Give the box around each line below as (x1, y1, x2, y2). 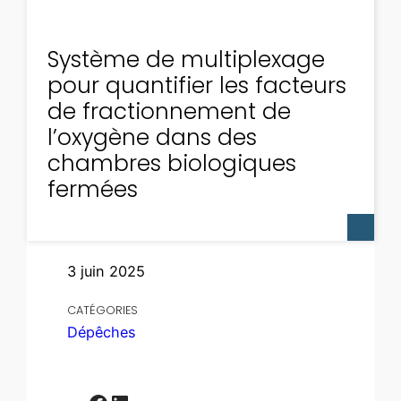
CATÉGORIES (67, 303, 139, 319)
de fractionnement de (47, 96, 291, 128)
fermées (47, 174, 138, 206)
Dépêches (67, 323, 137, 342)
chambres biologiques (47, 148, 296, 180)
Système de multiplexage (47, 44, 325, 76)
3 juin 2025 (67, 262, 146, 281)
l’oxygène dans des (47, 122, 257, 154)
